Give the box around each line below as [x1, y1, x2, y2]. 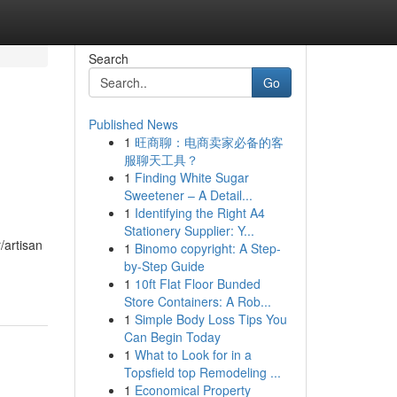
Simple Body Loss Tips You [134, 310, 287, 328]
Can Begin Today [123, 328, 221, 346]
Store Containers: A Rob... [123, 292, 271, 310]
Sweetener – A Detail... [123, 186, 253, 204]
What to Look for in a [134, 346, 252, 363]
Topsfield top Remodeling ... [123, 363, 281, 381]
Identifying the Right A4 [134, 204, 265, 222]
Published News [88, 115, 178, 133]
